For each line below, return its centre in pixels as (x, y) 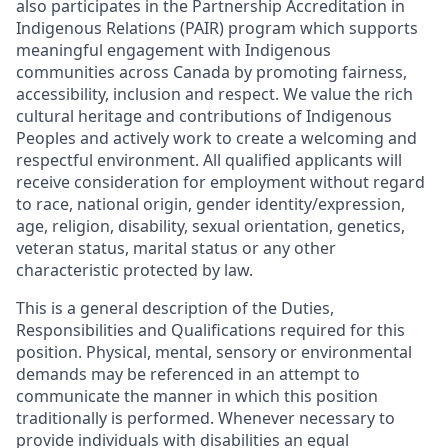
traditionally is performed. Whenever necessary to (205, 418)
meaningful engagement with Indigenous (173, 50)
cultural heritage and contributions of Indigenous (204, 116)
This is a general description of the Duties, (175, 308)
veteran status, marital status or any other (176, 248)
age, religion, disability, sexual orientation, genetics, (210, 226)
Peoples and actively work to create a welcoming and (216, 138)
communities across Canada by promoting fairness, (211, 72)
